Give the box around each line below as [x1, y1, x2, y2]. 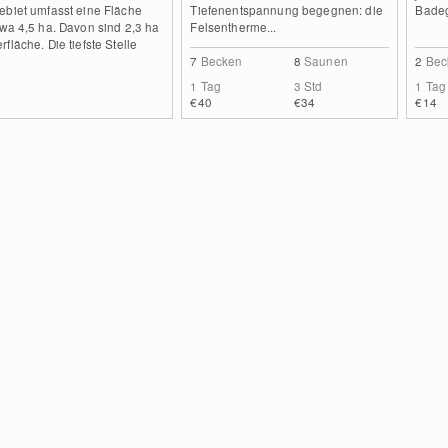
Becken [200, 52, 243, 69]
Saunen [304, 52, 348, 69]
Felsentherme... [190, 18, 277, 35]
